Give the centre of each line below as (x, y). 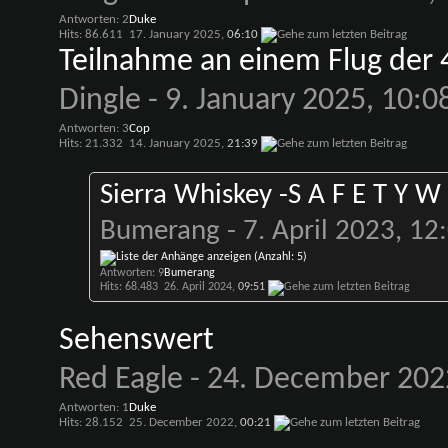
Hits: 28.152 (90, 422)
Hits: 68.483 (128, 287)
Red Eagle (120, 380)
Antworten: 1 (93, 407)
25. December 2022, (184, 422)
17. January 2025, (177, 34)
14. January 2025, (177, 143)
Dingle (99, 101)
